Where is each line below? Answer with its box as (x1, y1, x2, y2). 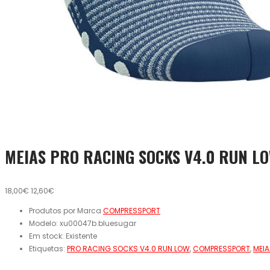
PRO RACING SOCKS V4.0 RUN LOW (67, 243, 190, 254)
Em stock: (29, 231, 66, 242)
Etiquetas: (29, 243, 67, 254)
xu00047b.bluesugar (60, 218, 136, 229)
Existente (66, 231, 97, 242)
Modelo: (29, 218, 60, 229)
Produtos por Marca (29, 206, 103, 216)
